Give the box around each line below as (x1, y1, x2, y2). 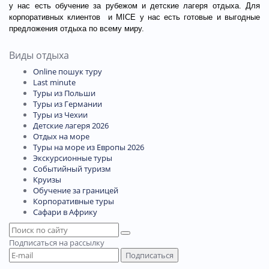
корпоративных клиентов (9, 12, 101, 22)
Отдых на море (33, 130, 89, 142)
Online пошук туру (33, 65, 102, 77)
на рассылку (59, 237, 104, 248)
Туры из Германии (33, 98, 102, 109)
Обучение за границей (33, 184, 118, 196)
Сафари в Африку (33, 206, 97, 217)
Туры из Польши (33, 87, 95, 98)
